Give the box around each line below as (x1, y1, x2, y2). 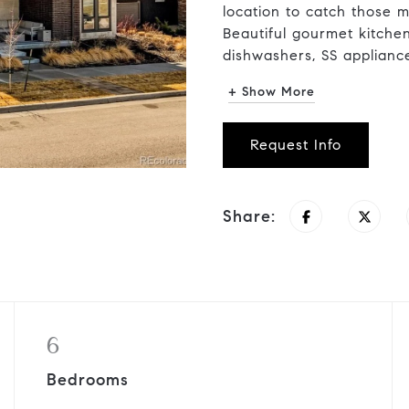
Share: (223, 205, 276, 226)
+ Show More (228, 84, 315, 100)
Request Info (250, 136, 341, 153)
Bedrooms (46, 370, 129, 390)
